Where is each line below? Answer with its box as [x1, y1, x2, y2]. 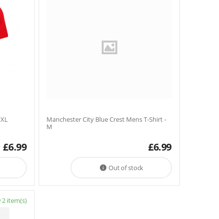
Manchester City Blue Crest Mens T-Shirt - [46, 115, 167, 124]
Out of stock [108, 163, 144, 172]
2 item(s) [2, 196, 27, 205]
